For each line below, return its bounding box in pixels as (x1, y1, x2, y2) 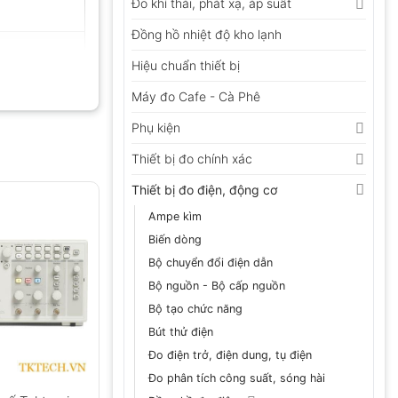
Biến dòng (148, 232, 202, 246)
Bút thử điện (148, 324, 213, 338)
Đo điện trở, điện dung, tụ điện (148, 347, 312, 362)
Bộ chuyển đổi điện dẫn (148, 255, 273, 269)
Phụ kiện (131, 119, 180, 135)
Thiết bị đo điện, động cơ (131, 181, 277, 197)
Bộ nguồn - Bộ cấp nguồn (148, 278, 285, 292)
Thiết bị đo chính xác (131, 150, 252, 166)
